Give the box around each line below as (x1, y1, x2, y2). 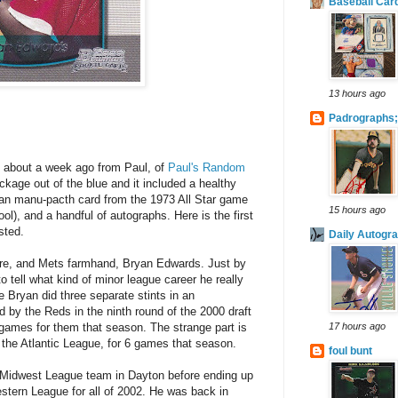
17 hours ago (329, 321, 386, 331)
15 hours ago (329, 204, 386, 215)
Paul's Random (168, 160, 245, 174)
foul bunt (329, 345, 372, 357)
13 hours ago (329, 88, 386, 99)
